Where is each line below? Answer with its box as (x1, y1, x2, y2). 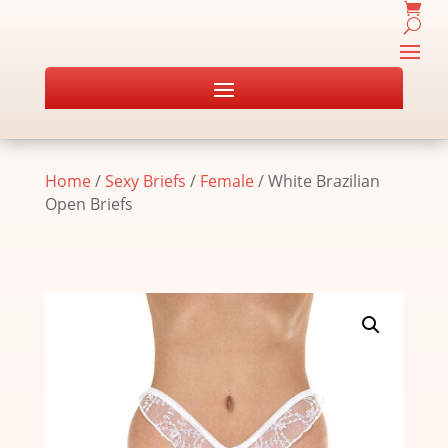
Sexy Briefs (104, 170, 186, 192)
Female (199, 170, 254, 192)
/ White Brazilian (253, 170, 380, 192)
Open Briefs (44, 193, 133, 215)
